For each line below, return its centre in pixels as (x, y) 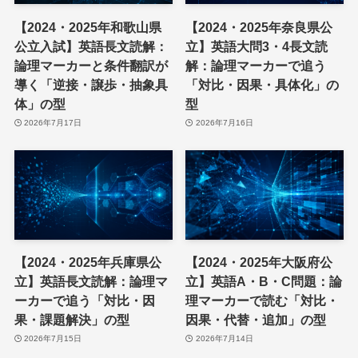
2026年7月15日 (53, 339)
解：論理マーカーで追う (256, 65)
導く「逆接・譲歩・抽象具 (91, 84)
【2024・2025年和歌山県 (88, 27)
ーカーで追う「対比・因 (84, 300)
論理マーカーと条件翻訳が (91, 65)
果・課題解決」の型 (72, 319)
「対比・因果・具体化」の (263, 84)
